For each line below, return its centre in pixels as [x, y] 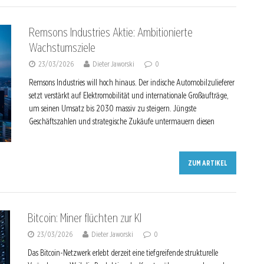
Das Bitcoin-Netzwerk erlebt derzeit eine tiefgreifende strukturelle [123, 253]
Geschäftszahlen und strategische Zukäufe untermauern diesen [121, 121]
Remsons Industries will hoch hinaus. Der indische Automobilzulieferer [131, 82]
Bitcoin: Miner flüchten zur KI [85, 218]
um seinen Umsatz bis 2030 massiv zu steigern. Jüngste [112, 108]
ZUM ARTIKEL [208, 163]
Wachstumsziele [62, 48]
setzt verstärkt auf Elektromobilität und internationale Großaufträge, [128, 95]
